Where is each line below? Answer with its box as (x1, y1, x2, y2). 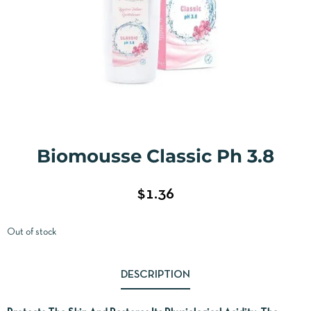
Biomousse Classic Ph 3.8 (37, 144, 274, 167)
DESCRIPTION (121, 269, 190, 280)
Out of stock (7, 227, 56, 237)
